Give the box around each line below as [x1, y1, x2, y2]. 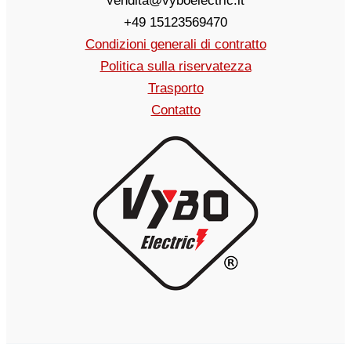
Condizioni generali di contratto [85, 36, 266, 52]
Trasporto [147, 80, 204, 96]
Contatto [150, 102, 201, 118]
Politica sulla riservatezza [100, 58, 251, 74]
